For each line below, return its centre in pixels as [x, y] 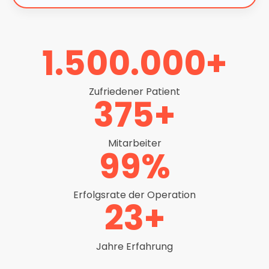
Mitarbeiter [134, 143]
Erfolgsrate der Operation [134, 195]
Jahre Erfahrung [134, 246]
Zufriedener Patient [134, 92]
